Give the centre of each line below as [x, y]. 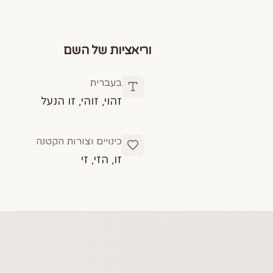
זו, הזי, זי [101, 160]
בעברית [106, 83]
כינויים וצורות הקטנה [79, 141]
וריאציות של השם [107, 51]
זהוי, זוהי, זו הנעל [81, 101]
